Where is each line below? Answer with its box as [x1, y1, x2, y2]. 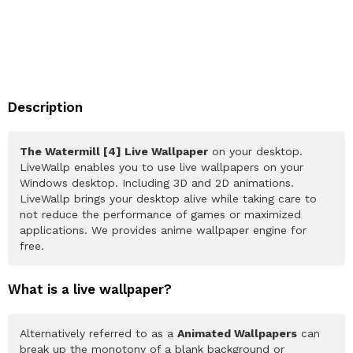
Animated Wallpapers [177, 326, 297, 340]
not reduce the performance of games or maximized [20, 207, 301, 221]
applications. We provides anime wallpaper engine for [20, 223, 307, 236]
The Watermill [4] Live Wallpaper [20, 144, 208, 158]
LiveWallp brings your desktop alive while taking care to [20, 191, 317, 205]
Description [8, 98, 83, 115]
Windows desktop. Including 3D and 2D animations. [20, 176, 294, 189]
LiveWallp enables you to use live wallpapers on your [20, 160, 303, 173]
